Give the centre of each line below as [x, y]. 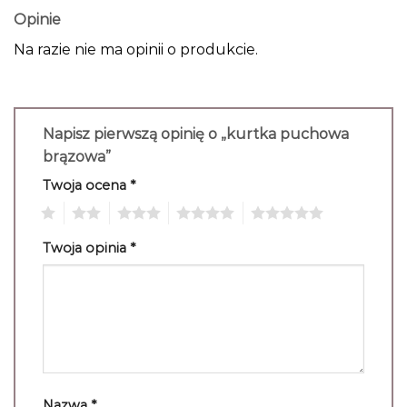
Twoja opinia [86, 248]
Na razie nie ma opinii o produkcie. [136, 50]
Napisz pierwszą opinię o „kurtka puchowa [196, 134]
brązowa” [79, 157]
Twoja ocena [86, 186]
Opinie [37, 20]
